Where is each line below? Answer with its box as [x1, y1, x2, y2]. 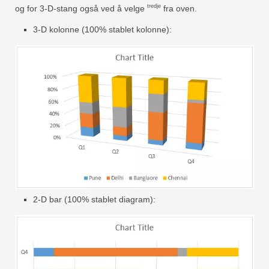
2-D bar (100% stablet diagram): [33, 194, 156, 204]
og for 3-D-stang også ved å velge [15, 3, 147, 13]
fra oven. [161, 3, 197, 13]
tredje [147, 2, 161, 9]
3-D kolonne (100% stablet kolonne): [33, 25, 172, 35]
